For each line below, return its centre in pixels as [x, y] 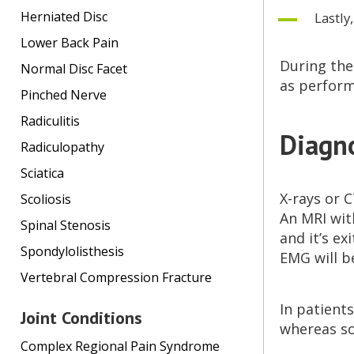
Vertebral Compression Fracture [116, 278]
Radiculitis [50, 121]
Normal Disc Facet [74, 69]
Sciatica [42, 173]
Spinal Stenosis [66, 226]
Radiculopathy [62, 147]
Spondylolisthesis [72, 252]
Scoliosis [46, 200]
